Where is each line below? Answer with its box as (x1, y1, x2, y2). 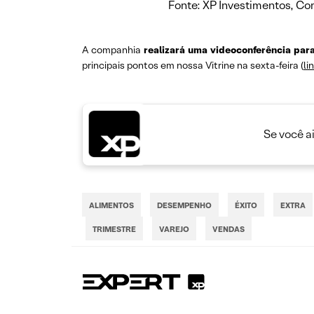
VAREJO (159, 224, 189, 235)
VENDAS (212, 224, 245, 235)
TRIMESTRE (93, 224, 136, 235)
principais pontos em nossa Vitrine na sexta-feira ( (82, 59, 303, 72)
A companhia (82, 43, 144, 57)
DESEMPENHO (157, 200, 212, 211)
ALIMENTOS (89, 200, 134, 211)
